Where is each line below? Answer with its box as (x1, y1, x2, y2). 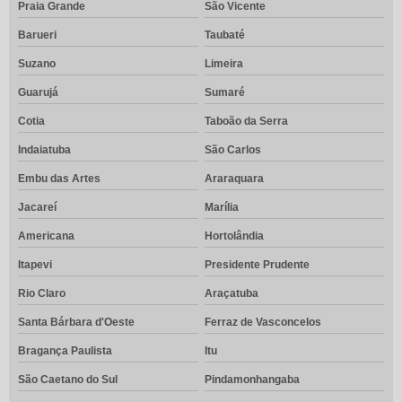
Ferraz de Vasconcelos (204, 316, 321, 329)
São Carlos (204, 144, 261, 157)
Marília (204, 201, 239, 214)
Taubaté (204, 29, 245, 42)
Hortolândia (204, 230, 264, 243)
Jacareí (18, 201, 57, 214)
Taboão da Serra (204, 115, 288, 128)
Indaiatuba (18, 144, 71, 157)
